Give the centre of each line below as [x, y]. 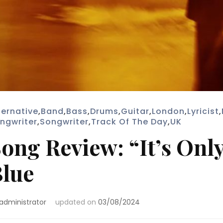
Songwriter [64, 122]
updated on [76, 202]
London [168, 111]
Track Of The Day [129, 122]
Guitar [135, 111]
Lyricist [203, 111]
